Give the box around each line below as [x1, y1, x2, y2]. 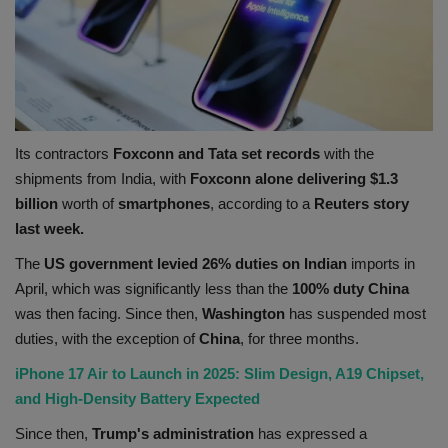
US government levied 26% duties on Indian [44, 254, 347, 272]
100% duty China [292, 279, 409, 297]
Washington [202, 304, 285, 322]
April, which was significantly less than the [15, 279, 292, 297]
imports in [347, 254, 415, 272]
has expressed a [254, 424, 367, 442]
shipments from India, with [15, 169, 190, 187]
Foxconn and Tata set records [109, 144, 320, 162]
